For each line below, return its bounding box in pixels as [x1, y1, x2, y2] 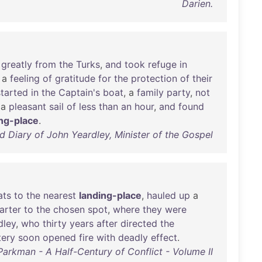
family [137, 87, 164, 98]
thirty [43, 218, 67, 229]
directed [120, 218, 157, 229]
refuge [148, 58, 177, 70]
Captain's [58, 87, 100, 98]
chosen [53, 204, 85, 215]
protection [131, 73, 177, 84]
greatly [1, 58, 32, 70]
